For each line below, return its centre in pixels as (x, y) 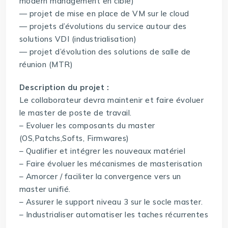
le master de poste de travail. (75, 113)
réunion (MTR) (46, 65)
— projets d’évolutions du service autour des (103, 26)
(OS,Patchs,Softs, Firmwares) (74, 138)
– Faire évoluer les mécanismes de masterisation (111, 164)
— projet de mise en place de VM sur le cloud (104, 14)
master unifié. (45, 189)
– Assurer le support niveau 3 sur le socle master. (111, 202)
